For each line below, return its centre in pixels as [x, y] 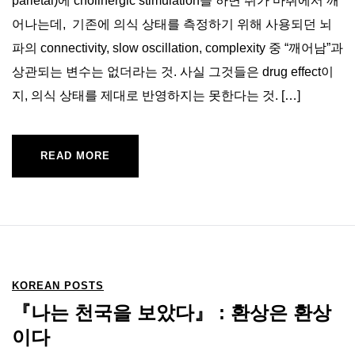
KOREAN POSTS [58, 285]
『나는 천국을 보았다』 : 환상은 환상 [172, 312]
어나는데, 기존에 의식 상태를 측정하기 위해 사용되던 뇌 [172, 24]
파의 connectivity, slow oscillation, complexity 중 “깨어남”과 [177, 48]
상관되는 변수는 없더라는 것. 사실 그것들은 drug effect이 [173, 71]
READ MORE [75, 155]
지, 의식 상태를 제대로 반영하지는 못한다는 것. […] [156, 95]
